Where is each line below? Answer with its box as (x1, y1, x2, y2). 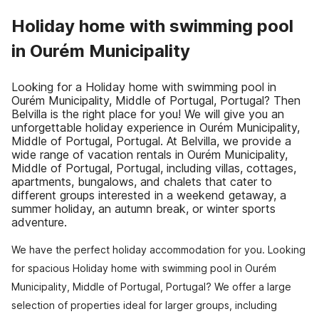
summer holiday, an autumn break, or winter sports (11, 202, 276, 216)
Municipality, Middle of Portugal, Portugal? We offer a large (11, 281, 291, 293)
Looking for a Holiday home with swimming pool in (11, 80, 276, 94)
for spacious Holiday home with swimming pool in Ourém (11, 262, 276, 274)
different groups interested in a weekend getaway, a (11, 188, 286, 202)
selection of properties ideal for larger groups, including (11, 299, 277, 311)
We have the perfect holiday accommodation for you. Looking (11, 244, 305, 256)
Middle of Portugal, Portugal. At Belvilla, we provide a (11, 134, 291, 148)
